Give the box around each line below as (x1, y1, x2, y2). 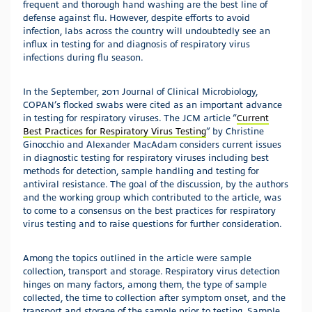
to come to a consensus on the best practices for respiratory (23, 204, 276, 216)
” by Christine (206, 125, 264, 136)
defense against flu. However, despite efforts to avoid (23, 11, 250, 23)
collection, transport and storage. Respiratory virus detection (23, 265, 280, 276)
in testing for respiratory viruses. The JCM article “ (23, 111, 237, 123)
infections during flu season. (23, 51, 143, 63)
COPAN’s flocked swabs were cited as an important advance (23, 98, 282, 110)
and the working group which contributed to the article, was (23, 191, 281, 203)
